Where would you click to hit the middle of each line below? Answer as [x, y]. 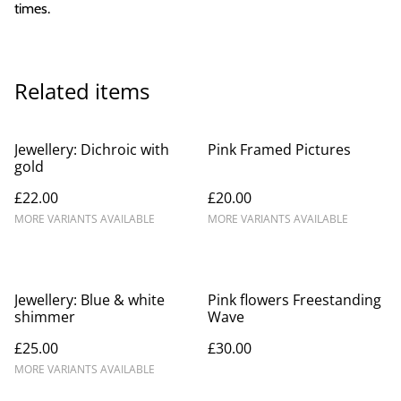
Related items [82, 90]
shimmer [45, 316]
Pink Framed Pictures [279, 149]
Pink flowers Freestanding [294, 299]
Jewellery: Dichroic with [92, 149]
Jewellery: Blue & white [90, 299]
